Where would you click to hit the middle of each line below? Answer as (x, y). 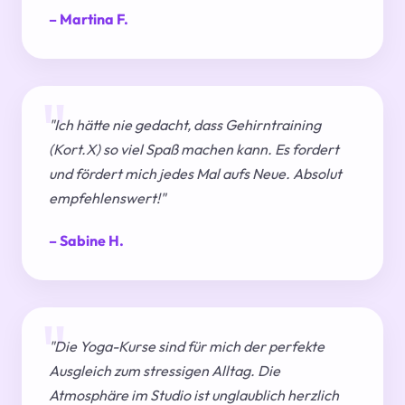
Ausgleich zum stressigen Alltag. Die (165, 371)
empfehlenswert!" (107, 198)
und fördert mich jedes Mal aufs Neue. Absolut (195, 174)
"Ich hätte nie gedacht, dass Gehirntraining (185, 125)
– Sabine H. (86, 241)
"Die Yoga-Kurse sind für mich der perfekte (187, 347)
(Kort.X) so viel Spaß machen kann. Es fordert (194, 150)
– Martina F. (89, 19)
